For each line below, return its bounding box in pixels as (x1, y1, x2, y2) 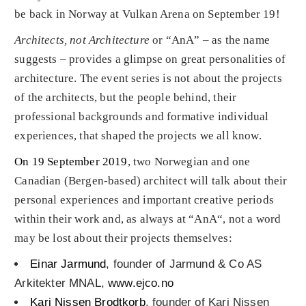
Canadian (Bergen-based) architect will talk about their (14, 174, 288, 187)
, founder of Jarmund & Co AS (106, 258, 262, 270)
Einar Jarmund (30, 258, 107, 270)
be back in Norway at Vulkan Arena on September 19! (14, 8, 280, 20)
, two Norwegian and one (127, 155, 251, 168)
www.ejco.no (108, 277, 173, 290)
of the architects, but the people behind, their (14, 91, 237, 104)
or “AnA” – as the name (152, 33, 270, 46)
